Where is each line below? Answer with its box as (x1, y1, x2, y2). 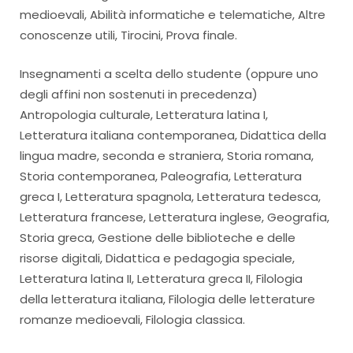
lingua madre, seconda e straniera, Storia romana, (20, 147, 314, 164)
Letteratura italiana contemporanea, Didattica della (20, 126, 326, 143)
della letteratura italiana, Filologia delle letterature (20, 290, 315, 307)
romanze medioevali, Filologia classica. (20, 310, 245, 328)
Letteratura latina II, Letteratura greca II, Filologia (20, 269, 303, 287)
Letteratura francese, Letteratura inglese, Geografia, (20, 208, 329, 225)
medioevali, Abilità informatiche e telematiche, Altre (20, 6, 325, 23)
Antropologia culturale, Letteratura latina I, (20, 106, 268, 123)
